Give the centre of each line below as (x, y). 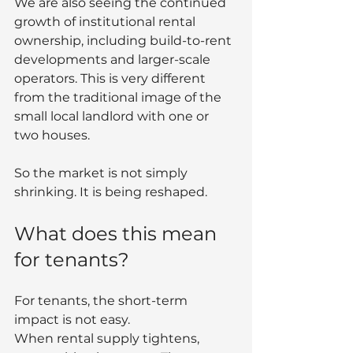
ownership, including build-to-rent (124, 40)
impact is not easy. (72, 319)
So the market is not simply (102, 173)
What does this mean (118, 233)
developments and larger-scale (114, 59)
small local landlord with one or (113, 116)
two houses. (52, 135)
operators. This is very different (111, 78)
